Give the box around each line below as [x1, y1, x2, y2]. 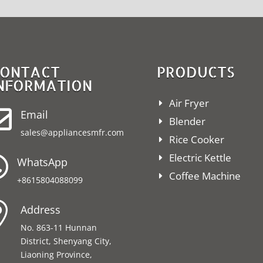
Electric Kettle [168, 151, 231, 165]
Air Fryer [168, 96, 209, 110]
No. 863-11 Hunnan [21, 221, 97, 233]
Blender [168, 114, 205, 128]
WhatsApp [17, 155, 68, 169]
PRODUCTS [156, 62, 234, 81]
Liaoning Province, [21, 248, 95, 260]
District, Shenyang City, [21, 235, 112, 247]
